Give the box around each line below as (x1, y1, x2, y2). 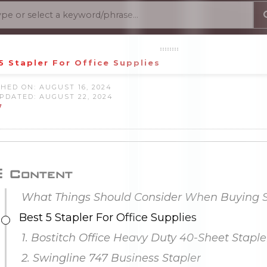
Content (2, 165, 73, 182)
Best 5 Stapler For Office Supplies (13, 211, 197, 224)
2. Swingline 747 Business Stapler (9, 252, 201, 265)
